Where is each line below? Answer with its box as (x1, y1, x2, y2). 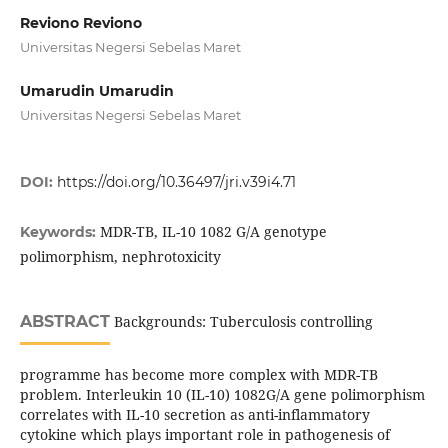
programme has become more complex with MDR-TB (19, 365, 378, 385)
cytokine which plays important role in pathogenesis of (19, 425, 390, 445)
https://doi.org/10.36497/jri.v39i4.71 (56, 173, 296, 192)
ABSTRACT (19, 312, 110, 332)
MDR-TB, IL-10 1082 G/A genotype (99, 222, 327, 242)
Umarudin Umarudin (19, 82, 174, 101)
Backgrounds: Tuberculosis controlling (109, 312, 373, 332)
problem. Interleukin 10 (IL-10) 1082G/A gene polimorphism (19, 385, 425, 405)
